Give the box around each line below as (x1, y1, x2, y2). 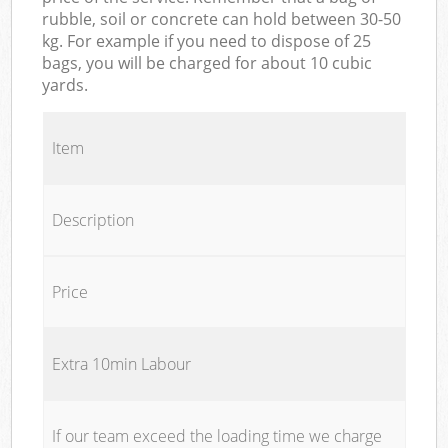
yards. (42, 73, 89, 96)
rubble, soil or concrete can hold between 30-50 (42, 7, 402, 30)
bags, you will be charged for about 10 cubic (42, 51, 373, 74)
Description (51, 208, 186, 231)
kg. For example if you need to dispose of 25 (42, 29, 372, 52)
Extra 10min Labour (51, 352, 191, 375)
